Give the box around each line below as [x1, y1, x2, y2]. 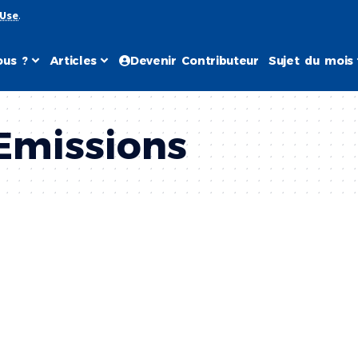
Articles [50, 53, 97, 68]
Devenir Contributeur [129, 53, 259, 68]
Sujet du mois [268, 53, 353, 68]
